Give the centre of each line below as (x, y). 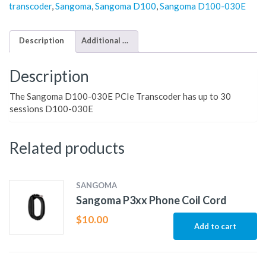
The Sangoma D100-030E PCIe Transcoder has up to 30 (120, 96)
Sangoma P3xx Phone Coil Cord (151, 200)
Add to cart (215, 227)
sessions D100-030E (51, 109)
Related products (67, 148)
